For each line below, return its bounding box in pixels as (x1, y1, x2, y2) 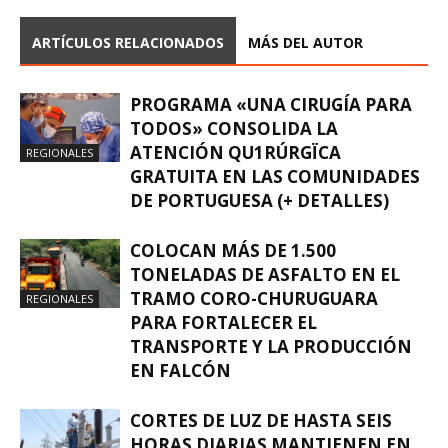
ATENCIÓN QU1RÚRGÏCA (130, 140, 341, 164)
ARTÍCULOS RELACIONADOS (32, 32, 224, 52)
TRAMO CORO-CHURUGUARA (130, 286, 378, 310)
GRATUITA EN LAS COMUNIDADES (130, 164, 420, 188)
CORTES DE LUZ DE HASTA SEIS (130, 408, 392, 432)
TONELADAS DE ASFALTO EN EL (130, 262, 400, 286)
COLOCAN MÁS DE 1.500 (130, 238, 336, 262)
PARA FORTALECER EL (130, 310, 317, 334)
